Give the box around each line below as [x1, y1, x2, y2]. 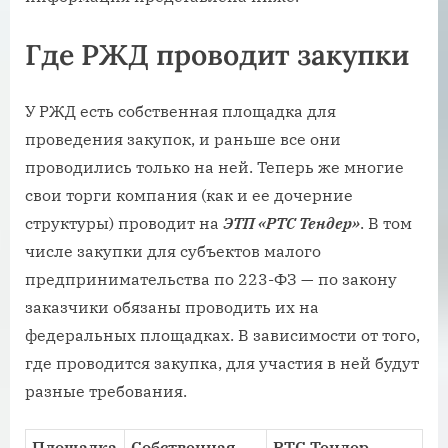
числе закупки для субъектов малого [25, 240, 321, 261]
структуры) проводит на [25, 212, 223, 233]
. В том [360, 212, 412, 233]
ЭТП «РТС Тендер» [223, 212, 360, 233]
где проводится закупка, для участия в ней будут [25, 352, 419, 373]
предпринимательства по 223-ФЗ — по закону [25, 268, 397, 289]
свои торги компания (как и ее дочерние [25, 184, 353, 205]
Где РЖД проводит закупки [25, 36, 409, 74]
